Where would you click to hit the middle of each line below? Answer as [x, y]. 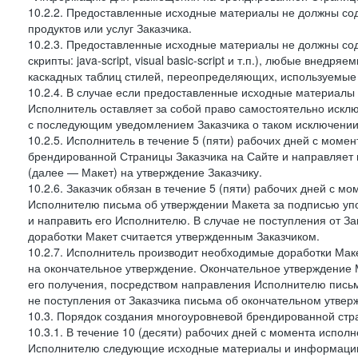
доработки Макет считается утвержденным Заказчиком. [174, 236]
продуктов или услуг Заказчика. [110, 28]
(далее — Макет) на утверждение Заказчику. [145, 172]
